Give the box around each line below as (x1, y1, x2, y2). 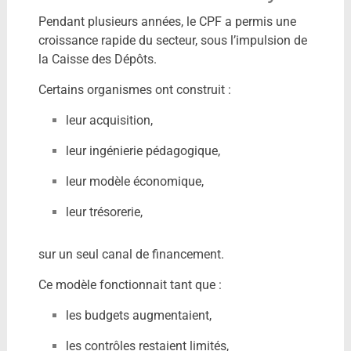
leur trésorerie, (65, 204, 143, 219)
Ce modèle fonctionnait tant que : (38, 277, 222, 292)
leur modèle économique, (65, 173, 204, 189)
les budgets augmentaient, (65, 307, 212, 323)
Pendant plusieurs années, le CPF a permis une (38, 13, 296, 29)
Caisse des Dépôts (51, 51, 154, 67)
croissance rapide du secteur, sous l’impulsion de (38, 32, 307, 48)
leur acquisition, (65, 112, 153, 128)
